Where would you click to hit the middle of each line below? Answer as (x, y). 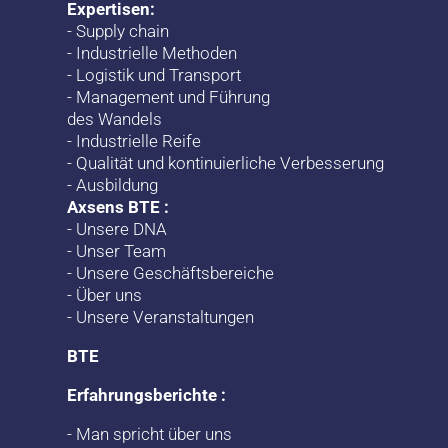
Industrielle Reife (139, 140)
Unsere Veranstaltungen (165, 316)
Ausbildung (117, 184)
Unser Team (121, 250)
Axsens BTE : (118, 206)
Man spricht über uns (154, 433)
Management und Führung (173, 96)
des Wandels (115, 118)
